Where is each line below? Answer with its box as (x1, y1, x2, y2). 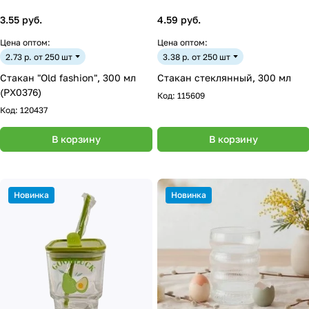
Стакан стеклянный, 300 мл (157, 72, 291, 83)
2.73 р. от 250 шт (6, 51, 72, 62)
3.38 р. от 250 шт (163, 51, 230, 62)
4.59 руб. (157, 14, 201, 26)
